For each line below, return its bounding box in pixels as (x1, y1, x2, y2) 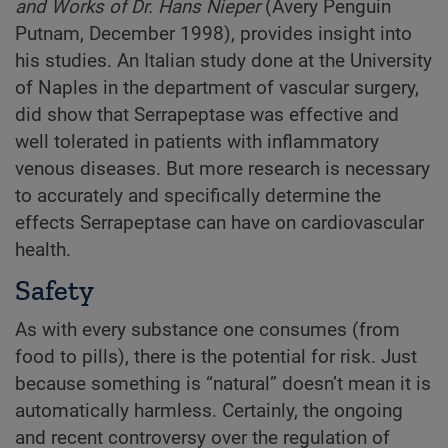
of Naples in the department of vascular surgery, (15, 77, 419, 100)
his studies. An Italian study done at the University (15, 50, 432, 73)
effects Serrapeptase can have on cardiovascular (15, 212, 424, 235)
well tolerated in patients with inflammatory (15, 131, 379, 154)
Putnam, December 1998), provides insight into (15, 23, 412, 46)
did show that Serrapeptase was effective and (15, 104, 399, 127)
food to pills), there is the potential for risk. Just (15, 346, 417, 369)
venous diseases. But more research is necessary (15, 158, 430, 181)
